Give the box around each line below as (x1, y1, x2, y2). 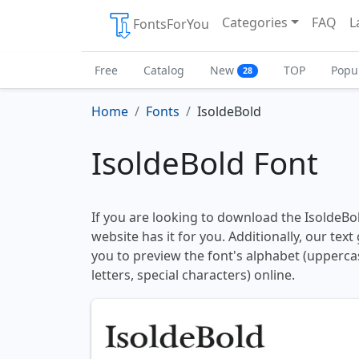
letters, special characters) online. (91, 266, 295, 284)
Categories (222, 14, 288, 31)
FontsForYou (133, 15, 209, 34)
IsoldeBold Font (91, 142, 318, 184)
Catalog (143, 63, 184, 78)
